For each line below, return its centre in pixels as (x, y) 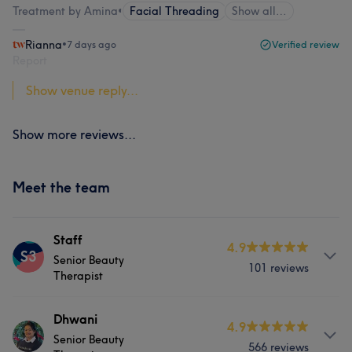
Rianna (44, 45)
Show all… (259, 11)
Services (37, 318)
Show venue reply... (82, 90)
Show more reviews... (74, 134)
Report (30, 60)
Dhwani (75, 319)
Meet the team (61, 187)
